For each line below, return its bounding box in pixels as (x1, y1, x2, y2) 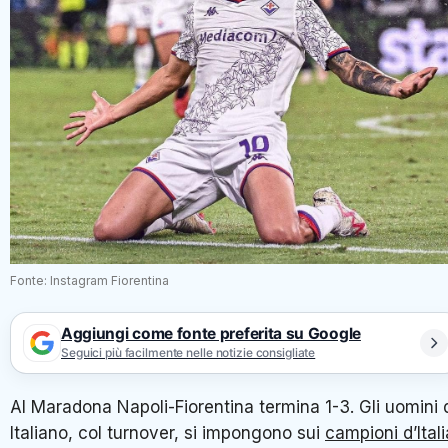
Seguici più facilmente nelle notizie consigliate (61, 345, 316, 361)
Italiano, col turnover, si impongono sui (10, 422, 325, 443)
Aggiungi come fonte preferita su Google (61, 324, 361, 344)
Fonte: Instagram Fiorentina (10, 272, 169, 288)
